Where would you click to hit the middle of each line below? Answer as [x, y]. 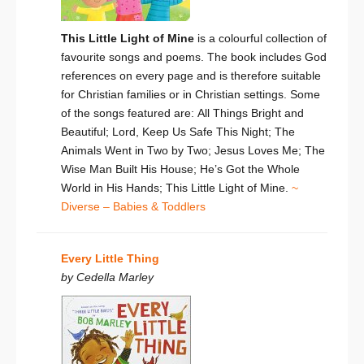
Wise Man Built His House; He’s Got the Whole [180, 169]
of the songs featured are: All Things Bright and [182, 113]
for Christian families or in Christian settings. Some [191, 95]
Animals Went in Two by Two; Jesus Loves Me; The [193, 151]
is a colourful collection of [260, 39]
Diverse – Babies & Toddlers [133, 207]
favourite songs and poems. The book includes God [194, 57]
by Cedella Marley [107, 277]
